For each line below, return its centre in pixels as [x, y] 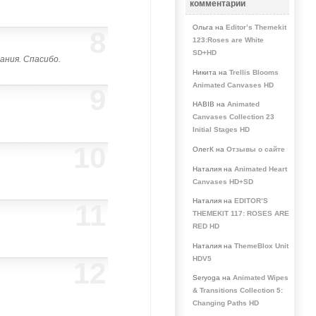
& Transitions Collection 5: [237, 291]
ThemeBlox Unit [261, 245]
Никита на [211, 72]
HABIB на [209, 104]
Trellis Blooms [254, 72]
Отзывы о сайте [255, 150]
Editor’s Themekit [256, 28]
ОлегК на [209, 150]
